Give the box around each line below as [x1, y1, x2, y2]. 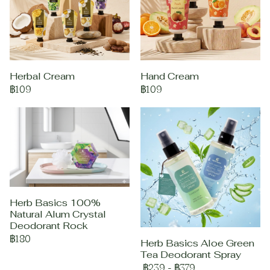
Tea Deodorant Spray [140, 248, 241, 261]
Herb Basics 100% [10, 196, 101, 210]
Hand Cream [140, 70, 199, 83]
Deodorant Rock [10, 219, 88, 233]
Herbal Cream [10, 70, 75, 83]
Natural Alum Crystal [10, 208, 106, 221]
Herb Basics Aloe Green [140, 237, 254, 250]
